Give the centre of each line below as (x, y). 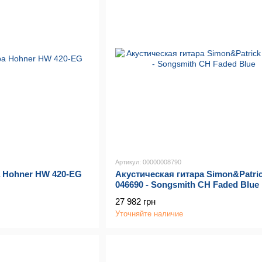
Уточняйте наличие (149, 213)
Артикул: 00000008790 (148, 162)
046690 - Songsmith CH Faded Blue (187, 184)
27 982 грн (135, 201)
